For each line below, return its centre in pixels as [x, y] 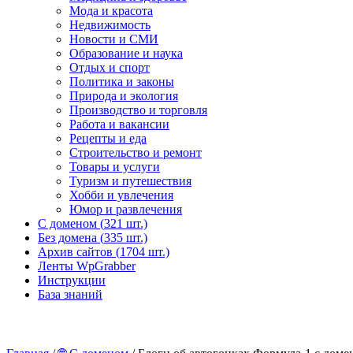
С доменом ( [71, 223]
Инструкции [72, 280]
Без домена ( [71, 238]
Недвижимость [110, 25]
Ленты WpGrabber [87, 266]
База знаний [70, 294]
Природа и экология [124, 96]
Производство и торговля [138, 110]
